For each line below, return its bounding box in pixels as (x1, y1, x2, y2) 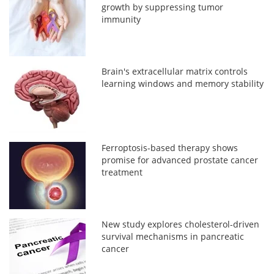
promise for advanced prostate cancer (102, 154, 259, 166)
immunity (102, 13, 141, 25)
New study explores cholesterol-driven (102, 218, 260, 230)
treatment (102, 166, 143, 178)
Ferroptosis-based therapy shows (102, 141, 239, 154)
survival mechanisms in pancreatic (102, 230, 245, 242)
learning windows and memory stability (102, 77, 264, 89)
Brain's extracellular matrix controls (102, 65, 248, 77)
